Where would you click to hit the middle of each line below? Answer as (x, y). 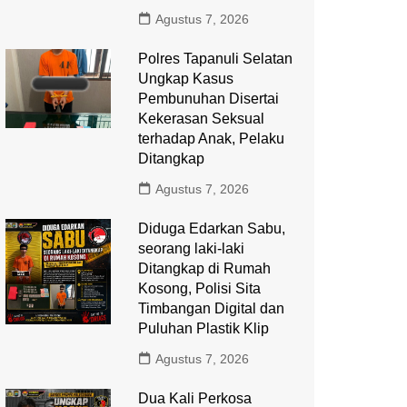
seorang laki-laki (191, 248)
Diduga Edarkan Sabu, (211, 228)
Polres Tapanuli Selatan (215, 59)
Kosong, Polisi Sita (199, 288)
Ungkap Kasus (185, 79)
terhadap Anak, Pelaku (211, 139)
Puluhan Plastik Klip (203, 328)
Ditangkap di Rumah (204, 268)
